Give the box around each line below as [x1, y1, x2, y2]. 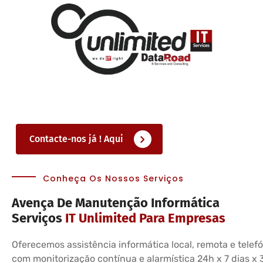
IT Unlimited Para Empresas [65, 210, 225, 227]
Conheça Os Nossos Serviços [43, 173, 184, 185]
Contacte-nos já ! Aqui [29, 133, 126, 145]
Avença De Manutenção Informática [12, 195, 220, 211]
